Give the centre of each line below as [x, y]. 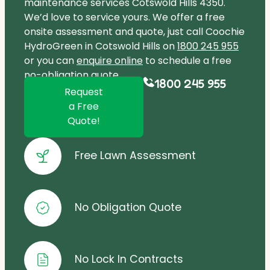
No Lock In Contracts [129, 259]
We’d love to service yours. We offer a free [124, 17]
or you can [50, 60]
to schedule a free [187, 60]
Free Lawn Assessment [135, 156]
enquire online [110, 60]
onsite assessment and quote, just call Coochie [134, 31]
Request [84, 92]
